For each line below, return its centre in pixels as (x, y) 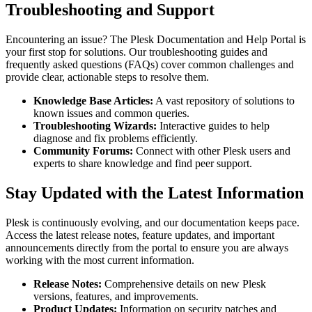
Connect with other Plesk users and (212, 150)
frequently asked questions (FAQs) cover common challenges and (150, 64)
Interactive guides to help (213, 125)
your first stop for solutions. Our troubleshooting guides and (136, 52)
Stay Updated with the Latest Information (155, 193)
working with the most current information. (100, 260)
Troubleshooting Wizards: (95, 125)
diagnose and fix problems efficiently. (116, 138)
